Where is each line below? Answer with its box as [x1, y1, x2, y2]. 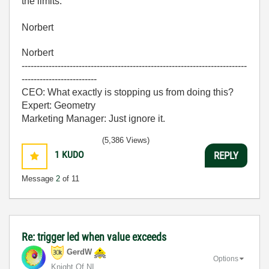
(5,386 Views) [102, 136, 150, 145]
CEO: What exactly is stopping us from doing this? [22, 87, 234, 97]
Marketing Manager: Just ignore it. [22, 113, 165, 124]
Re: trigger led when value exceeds [22, 231, 166, 243]
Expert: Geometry [22, 100, 95, 110]
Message [22, 174, 56, 183]
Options [213, 254, 238, 263]
